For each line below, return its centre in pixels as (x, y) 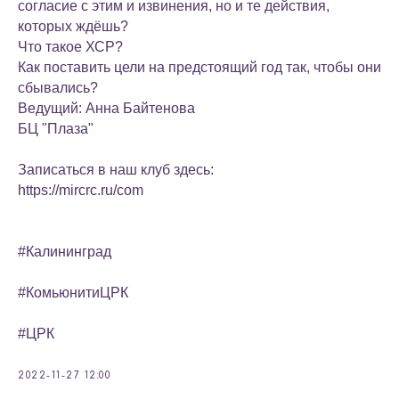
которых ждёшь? (73, 26)
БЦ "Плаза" (56, 129)
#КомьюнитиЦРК (73, 293)
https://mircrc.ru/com (81, 190)
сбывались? (58, 88)
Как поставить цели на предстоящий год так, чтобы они (199, 67)
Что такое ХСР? (70, 47)
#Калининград (65, 252)
